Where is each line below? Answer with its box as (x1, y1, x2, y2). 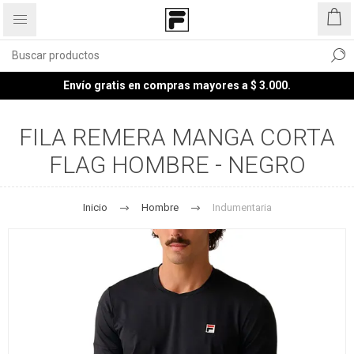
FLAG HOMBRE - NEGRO (48, 151, 306, 179)
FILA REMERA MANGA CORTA (19, 123, 335, 151)
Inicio (82, 201, 107, 213)
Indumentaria (212, 201, 272, 213)
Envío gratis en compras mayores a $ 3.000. (63, 79, 291, 92)
